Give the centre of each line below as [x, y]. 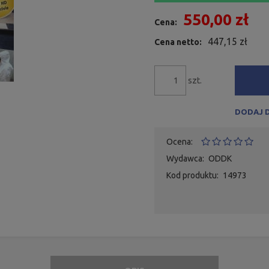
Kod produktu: [192, 175]
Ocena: [179, 141]
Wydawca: [185, 158]
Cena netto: [178, 42]
